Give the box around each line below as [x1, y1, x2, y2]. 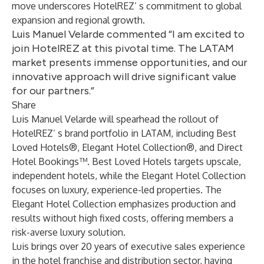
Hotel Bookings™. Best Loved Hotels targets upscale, [12, 156, 241, 167]
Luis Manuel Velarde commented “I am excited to [12, 28, 245, 41]
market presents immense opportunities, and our [12, 56, 247, 69]
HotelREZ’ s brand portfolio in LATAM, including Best [12, 127, 236, 139]
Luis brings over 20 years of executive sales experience [12, 240, 245, 252]
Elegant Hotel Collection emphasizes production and [12, 198, 236, 210]
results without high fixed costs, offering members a [12, 212, 233, 224]
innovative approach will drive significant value [12, 70, 236, 83]
